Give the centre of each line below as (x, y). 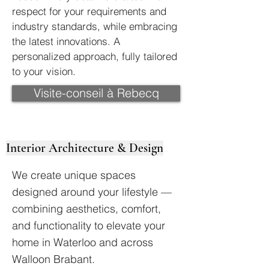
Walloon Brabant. (53, 259)
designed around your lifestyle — (92, 192)
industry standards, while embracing (95, 26)
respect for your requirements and (89, 11)
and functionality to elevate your (89, 225)
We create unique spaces (74, 175)
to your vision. (44, 71)
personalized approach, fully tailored (95, 56)
